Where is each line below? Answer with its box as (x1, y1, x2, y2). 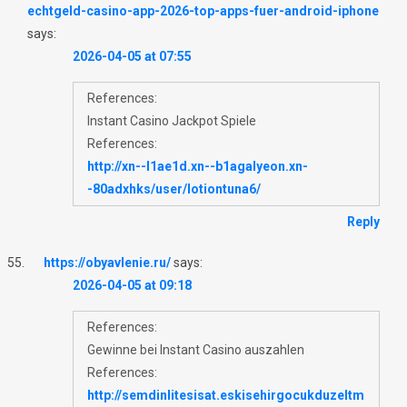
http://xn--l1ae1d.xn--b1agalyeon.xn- (87, 158, 308, 174)
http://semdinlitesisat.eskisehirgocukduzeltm (87, 387, 364, 402)
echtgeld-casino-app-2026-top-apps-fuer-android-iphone (27, 3, 379, 18)
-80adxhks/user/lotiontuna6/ (87, 181, 261, 196)
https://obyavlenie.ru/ (44, 254, 171, 270)
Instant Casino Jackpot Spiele (87, 113, 256, 128)
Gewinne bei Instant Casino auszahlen (87, 342, 304, 357)
